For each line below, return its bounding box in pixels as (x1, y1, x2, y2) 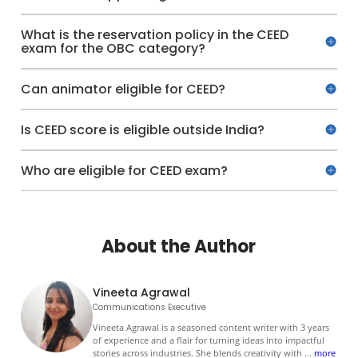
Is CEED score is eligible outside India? (21, 120, 265, 139)
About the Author (101, 233, 257, 259)
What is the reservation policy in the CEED (21, 25, 289, 44)
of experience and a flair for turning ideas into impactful (93, 333, 325, 346)
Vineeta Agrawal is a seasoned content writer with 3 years (93, 320, 330, 333)
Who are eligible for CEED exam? (21, 161, 229, 180)
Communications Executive (93, 300, 207, 313)
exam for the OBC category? (21, 38, 206, 58)
